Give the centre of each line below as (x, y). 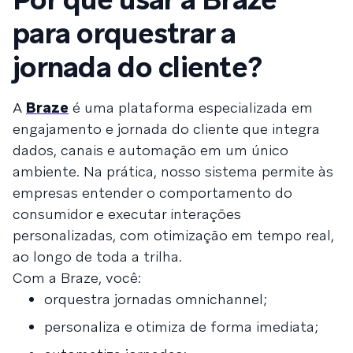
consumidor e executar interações (127, 214)
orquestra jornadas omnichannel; (156, 299)
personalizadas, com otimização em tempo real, (173, 235)
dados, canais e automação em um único (150, 150)
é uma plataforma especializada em (191, 107)
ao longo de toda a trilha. (97, 256)
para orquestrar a (124, 33)
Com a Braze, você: (77, 277)
